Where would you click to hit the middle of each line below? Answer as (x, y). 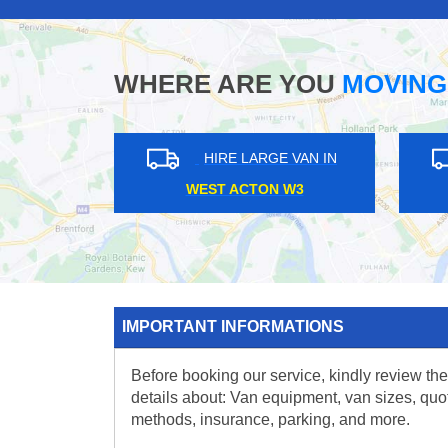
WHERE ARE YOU (224, 84)
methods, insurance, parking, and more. (270, 420)
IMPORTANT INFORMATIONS (233, 327)
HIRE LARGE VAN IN (176, 158)
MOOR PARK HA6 (150, 189)
